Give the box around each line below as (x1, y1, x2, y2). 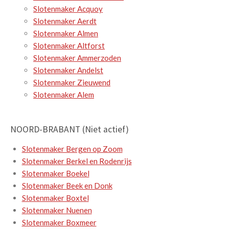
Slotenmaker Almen (33, 29, 98, 38)
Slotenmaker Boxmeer (21, 218, 97, 227)
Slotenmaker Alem (33, 90, 94, 100)
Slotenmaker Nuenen (21, 205, 92, 215)
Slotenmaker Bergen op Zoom (21, 144, 123, 154)
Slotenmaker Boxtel (21, 193, 89, 203)
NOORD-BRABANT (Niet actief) (10, 124, 129, 135)
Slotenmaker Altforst (33, 41, 105, 51)
